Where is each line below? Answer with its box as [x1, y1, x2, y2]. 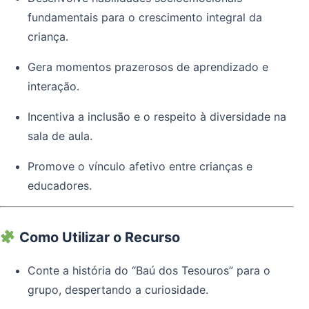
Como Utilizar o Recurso [15, 228, 180, 246]
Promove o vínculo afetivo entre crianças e [28, 159, 252, 173]
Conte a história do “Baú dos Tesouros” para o [28, 263, 270, 277]
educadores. [28, 178, 92, 192]
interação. [28, 79, 79, 93]
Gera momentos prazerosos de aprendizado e [28, 59, 268, 74]
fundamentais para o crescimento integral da [28, 10, 262, 24]
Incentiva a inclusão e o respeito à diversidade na [28, 109, 286, 123]
